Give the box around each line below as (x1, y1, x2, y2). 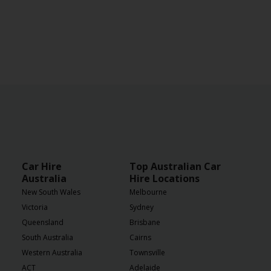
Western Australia (22, 247, 82, 258)
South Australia (22, 232, 73, 243)
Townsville (129, 247, 165, 258)
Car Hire (22, 159, 62, 173)
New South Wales (22, 186, 80, 197)
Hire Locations (129, 171, 200, 185)
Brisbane (129, 217, 160, 227)
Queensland (22, 217, 64, 227)
